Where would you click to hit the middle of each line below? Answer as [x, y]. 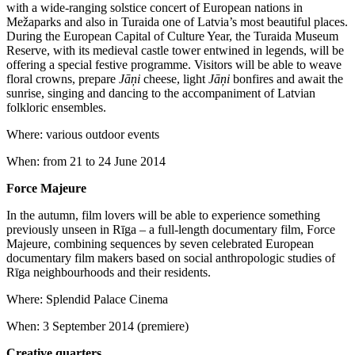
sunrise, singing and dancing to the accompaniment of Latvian [161, 93]
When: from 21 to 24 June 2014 [86, 161]
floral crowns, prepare [63, 78]
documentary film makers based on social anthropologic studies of [171, 258]
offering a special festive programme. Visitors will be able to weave [174, 64]
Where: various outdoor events [83, 134]
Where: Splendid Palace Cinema [87, 299]
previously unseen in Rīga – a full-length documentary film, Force [171, 229]
